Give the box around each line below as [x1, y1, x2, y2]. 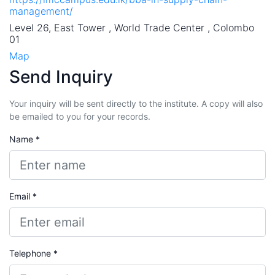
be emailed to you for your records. [9, 110, 150, 122]
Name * [9, 133, 40, 144]
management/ [9, 4, 73, 17]
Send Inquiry [9, 66, 113, 87]
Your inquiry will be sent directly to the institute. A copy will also [9, 98, 263, 109]
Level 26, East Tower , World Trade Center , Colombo [9, 21, 254, 34]
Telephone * [9, 247, 58, 258]
